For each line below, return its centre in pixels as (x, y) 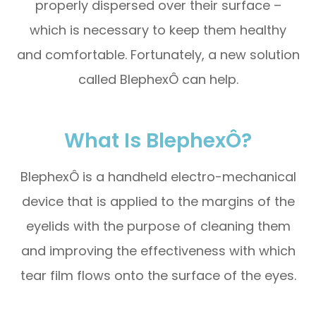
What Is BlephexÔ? (158, 140)
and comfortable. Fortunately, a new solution (158, 54)
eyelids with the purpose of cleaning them (158, 226)
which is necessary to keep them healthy (158, 30)
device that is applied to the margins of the (158, 201)
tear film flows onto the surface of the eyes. (158, 275)
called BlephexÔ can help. (158, 79)
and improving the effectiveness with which (158, 250)
